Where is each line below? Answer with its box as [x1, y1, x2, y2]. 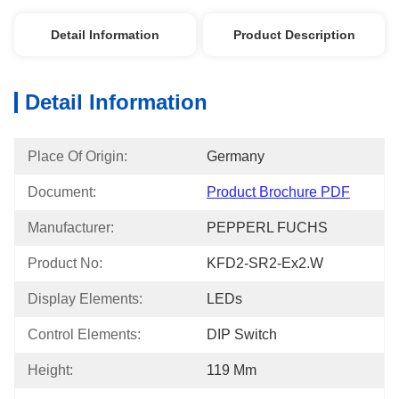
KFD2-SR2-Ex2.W [207, 256, 323, 271]
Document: [28, 184, 96, 199]
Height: [28, 362, 73, 378]
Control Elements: [28, 327, 141, 342]
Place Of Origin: [28, 149, 127, 164]
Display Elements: [28, 291, 142, 306]
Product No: [28, 256, 102, 271]
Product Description [232, 28, 355, 42]
